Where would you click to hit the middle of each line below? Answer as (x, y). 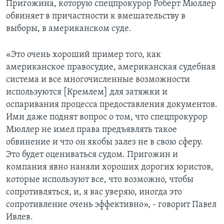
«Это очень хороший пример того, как (83, 55)
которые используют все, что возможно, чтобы (100, 180)
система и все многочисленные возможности (98, 80)
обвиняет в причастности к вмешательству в (96, 16)
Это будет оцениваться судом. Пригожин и (92, 155)
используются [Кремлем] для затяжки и (87, 92)
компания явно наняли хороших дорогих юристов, (110, 167)
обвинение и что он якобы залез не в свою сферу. (104, 142)
